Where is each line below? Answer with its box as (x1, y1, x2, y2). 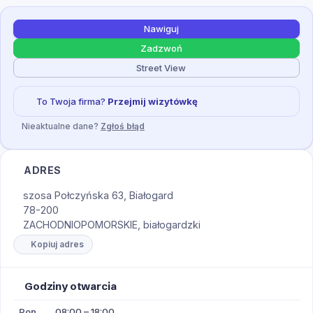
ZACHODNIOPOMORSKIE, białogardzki (23, 218, 201, 231)
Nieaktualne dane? (22, 121, 101, 132)
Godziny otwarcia (24, 279, 117, 293)
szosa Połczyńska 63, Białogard (23, 189, 173, 201)
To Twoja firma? (36, 96, 108, 108)
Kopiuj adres (31, 239, 84, 250)
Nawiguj (143, 23, 179, 35)
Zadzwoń (140, 42, 182, 54)
